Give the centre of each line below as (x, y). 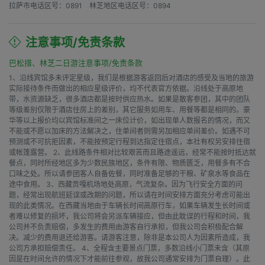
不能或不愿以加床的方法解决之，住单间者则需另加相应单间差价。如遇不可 (130, 131)
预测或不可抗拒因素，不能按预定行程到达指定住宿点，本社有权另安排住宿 (130, 141)
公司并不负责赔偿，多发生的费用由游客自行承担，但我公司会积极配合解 (126, 227)
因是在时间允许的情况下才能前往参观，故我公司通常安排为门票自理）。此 (130, 258)
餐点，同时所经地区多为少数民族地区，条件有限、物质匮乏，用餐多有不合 (130, 163)
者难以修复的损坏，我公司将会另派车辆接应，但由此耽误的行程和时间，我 (130, 216)
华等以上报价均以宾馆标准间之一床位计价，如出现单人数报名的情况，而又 (130, 120)
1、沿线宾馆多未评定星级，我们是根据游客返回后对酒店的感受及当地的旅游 (131, 77)
